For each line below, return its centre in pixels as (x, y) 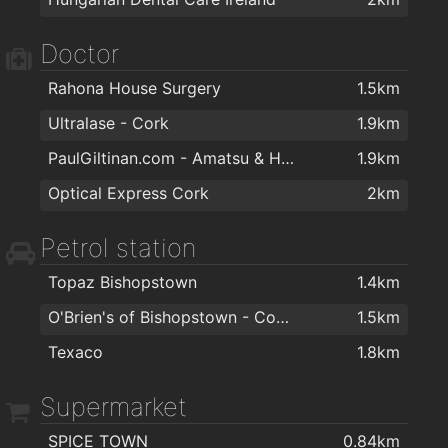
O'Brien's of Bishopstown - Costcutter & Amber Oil (282, 316)
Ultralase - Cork (108, 122)
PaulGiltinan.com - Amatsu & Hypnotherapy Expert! (287, 157)
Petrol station (118, 247)
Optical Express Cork (128, 192)
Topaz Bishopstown (122, 281)
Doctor (79, 53)
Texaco (75, 351)
